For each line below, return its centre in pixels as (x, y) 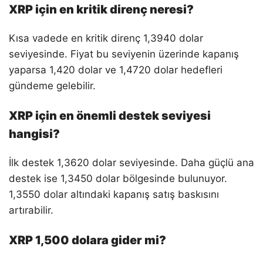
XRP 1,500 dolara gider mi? (87, 240)
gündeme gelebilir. (52, 85)
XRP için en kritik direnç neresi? (101, 9)
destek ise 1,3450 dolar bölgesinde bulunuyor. (118, 178)
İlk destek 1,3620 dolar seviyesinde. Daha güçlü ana (131, 162)
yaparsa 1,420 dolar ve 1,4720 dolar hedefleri (116, 70)
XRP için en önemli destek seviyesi (110, 115)
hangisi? (34, 134)
